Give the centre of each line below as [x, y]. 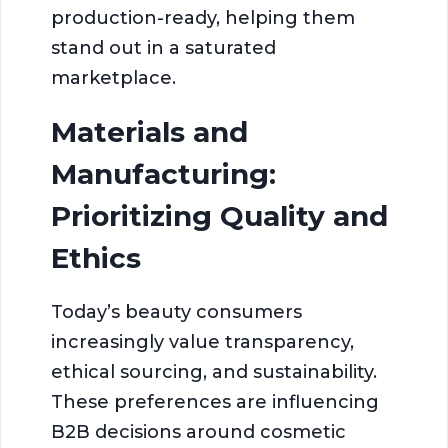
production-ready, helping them [203, 17]
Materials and [149, 131]
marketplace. [113, 77]
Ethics [96, 257]
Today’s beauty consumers [176, 311]
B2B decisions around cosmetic [198, 431]
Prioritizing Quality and [219, 215]
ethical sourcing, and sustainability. [214, 371]
